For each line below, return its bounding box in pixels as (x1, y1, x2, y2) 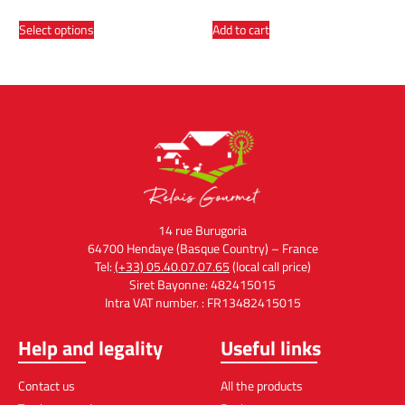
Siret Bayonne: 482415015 (129, 274, 276, 294)
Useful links (221, 332, 321, 363)
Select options (19, 20, 94, 40)
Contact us (18, 375, 75, 395)
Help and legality (18, 332, 163, 363)
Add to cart (212, 20, 269, 40)
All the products (221, 375, 303, 395)
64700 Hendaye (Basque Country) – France (87, 238, 318, 258)
